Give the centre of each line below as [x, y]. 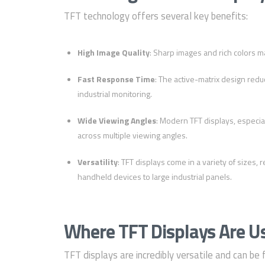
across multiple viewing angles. [132, 135]
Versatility [97, 161]
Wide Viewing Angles [117, 120]
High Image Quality [113, 52]
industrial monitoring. [114, 93]
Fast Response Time [116, 79]
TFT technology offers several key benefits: [156, 16]
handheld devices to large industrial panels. [154, 176]
